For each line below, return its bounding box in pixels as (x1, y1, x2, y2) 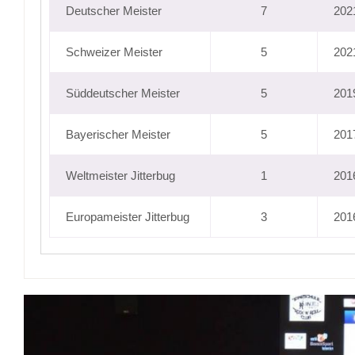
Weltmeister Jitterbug (66, 169, 175, 182)
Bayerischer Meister (66, 128, 170, 141)
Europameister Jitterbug (66, 210, 189, 223)
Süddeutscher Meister (66, 86, 180, 100)
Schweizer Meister (66, 45, 162, 59)
